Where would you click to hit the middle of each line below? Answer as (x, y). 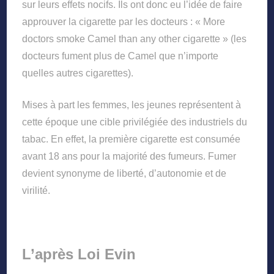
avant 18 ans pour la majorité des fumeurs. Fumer (129, 156)
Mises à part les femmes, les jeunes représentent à (132, 105)
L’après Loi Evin (79, 254)
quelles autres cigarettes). (78, 73)
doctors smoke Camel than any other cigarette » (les (135, 39)
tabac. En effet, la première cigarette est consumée (131, 139)
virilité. (36, 190)
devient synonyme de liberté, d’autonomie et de (124, 173)
